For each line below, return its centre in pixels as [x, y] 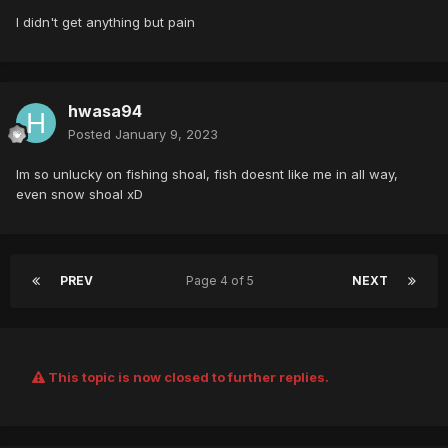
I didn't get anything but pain [105, 22]
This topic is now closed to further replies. [187, 377]
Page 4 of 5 [222, 281]
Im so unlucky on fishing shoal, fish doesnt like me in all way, [207, 174]
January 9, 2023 [166, 134]
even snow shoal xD [79, 194]
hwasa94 [105, 111]
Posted [91, 134]
